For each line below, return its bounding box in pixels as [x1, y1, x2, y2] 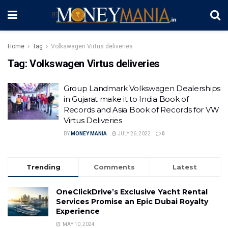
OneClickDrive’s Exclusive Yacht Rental [56, 187, 208, 196]
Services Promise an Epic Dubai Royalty [56, 197, 208, 206]
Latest [173, 163, 197, 171]
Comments [93, 163, 135, 171]
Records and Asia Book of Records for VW [64, 105, 219, 115]
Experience [56, 207, 102, 216]
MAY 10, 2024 [62, 221, 95, 227]
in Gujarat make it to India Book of [64, 94, 189, 104]
